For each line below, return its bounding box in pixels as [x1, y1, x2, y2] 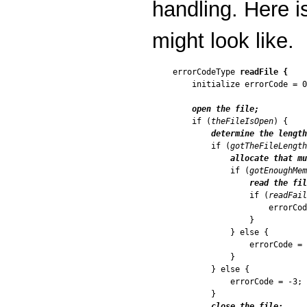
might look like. [152, 29, 294, 53]
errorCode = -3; [173, 277, 302, 287]
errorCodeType [173, 67, 240, 77]
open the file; [192, 104, 259, 114]
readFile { [240, 67, 288, 77]
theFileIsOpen [211, 116, 273, 127]
